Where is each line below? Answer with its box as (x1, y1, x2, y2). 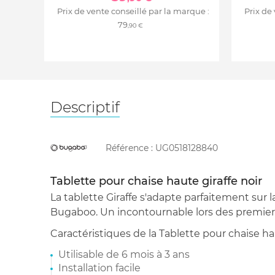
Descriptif (50, 98, 120, 117)
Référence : (106, 142, 155, 154)
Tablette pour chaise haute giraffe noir (50, 174, 262, 188)
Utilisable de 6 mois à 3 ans (58, 249, 190, 261)
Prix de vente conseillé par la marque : (56, 6, 209, 17)
